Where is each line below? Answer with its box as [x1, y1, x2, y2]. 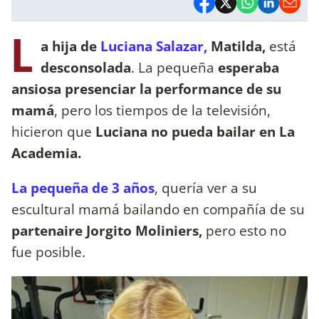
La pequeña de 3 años [11, 177, 155, 197]
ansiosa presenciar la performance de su [11, 78, 281, 98]
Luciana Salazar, [97, 36, 207, 56]
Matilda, [207, 36, 266, 56]
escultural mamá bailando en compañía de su [11, 199, 305, 219]
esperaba [214, 57, 279, 77]
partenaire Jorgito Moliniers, [11, 220, 202, 240]
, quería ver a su [155, 177, 257, 197]
